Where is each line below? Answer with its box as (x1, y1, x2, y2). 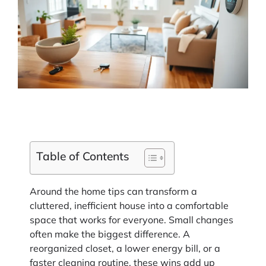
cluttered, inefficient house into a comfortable (30, 199, 229, 211)
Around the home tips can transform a (30, 185, 197, 197)
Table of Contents (36, 148, 129, 163)
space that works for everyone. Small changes (30, 213, 233, 226)
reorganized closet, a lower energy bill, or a (30, 242, 220, 254)
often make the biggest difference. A (30, 227, 190, 240)
